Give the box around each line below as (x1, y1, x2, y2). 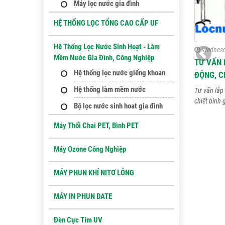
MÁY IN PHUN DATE (54, 192, 112, 201)
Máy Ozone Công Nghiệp (54, 145, 126, 154)
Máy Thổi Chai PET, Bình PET (54, 121, 139, 130)
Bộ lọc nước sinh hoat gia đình (74, 101, 163, 110)
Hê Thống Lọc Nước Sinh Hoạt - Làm (54, 42, 160, 51)
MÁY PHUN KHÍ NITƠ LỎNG (54, 168, 134, 177)
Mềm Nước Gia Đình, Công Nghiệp (54, 53, 154, 62)
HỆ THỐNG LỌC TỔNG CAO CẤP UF (54, 19, 158, 28)
